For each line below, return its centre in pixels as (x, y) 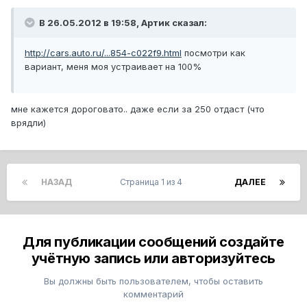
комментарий (153, 294)
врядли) (28, 123)
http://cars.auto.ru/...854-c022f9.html (103, 53)
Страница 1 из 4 (153, 182)
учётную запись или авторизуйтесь (153, 259)
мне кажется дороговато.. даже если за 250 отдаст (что (138, 109)
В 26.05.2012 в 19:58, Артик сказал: (122, 23)
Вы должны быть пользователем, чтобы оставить (153, 281)
